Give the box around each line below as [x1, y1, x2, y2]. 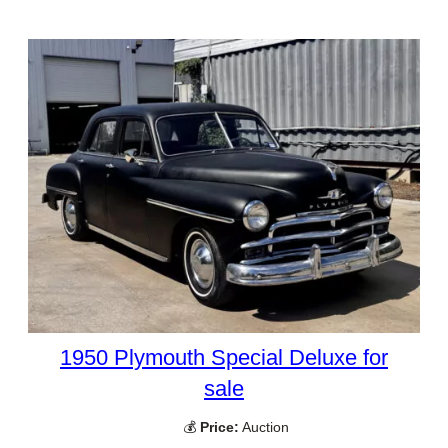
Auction [239, 418, 289, 435]
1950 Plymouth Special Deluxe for [60, 344, 388, 370]
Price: [200, 418, 239, 435]
